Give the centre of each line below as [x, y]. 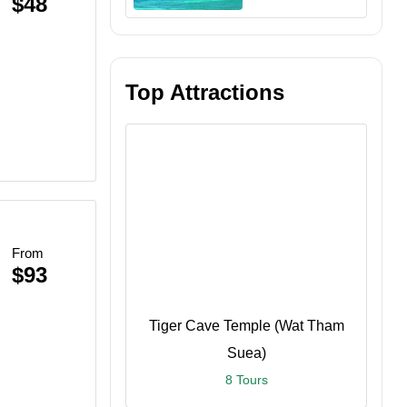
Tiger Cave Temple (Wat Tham [246, 326]
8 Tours [246, 380]
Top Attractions [205, 92]
